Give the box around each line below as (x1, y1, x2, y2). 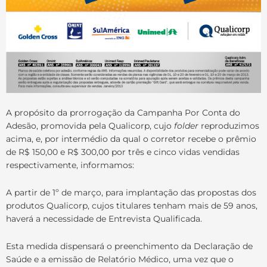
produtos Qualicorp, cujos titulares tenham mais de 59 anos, (6, 201, 257, 211)
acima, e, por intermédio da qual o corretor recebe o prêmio (6, 134, 256, 144)
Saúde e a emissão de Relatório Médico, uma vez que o (6, 254, 234, 265)
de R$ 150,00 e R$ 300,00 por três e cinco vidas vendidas (6, 147, 240, 157)
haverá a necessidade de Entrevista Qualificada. (6, 214, 202, 224)
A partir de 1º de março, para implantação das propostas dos (6, 188, 256, 198)
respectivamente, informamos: (6, 160, 134, 170)
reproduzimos (198, 121, 259, 131)
